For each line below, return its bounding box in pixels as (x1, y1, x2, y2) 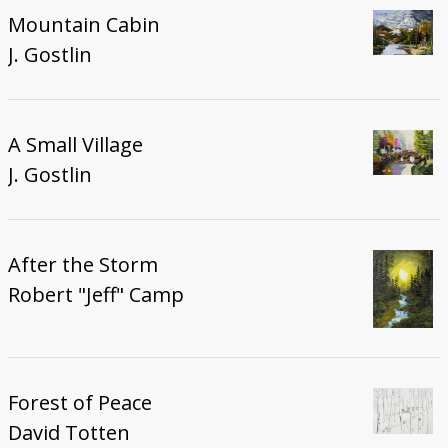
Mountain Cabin (7, 11, 160, 39)
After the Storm (7, 251, 158, 279)
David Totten (7, 418, 130, 446)
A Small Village (7, 131, 143, 159)
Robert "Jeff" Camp (7, 281, 184, 309)
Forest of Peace (7, 388, 152, 416)
